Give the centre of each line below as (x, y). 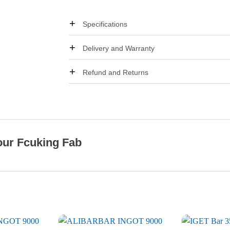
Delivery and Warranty (119, 48)
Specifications (105, 24)
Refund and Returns (116, 73)
